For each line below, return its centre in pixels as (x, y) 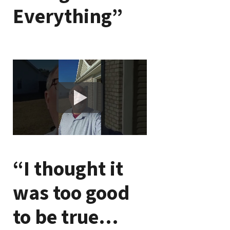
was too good (71, 194)
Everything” (68, 16)
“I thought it (68, 169)
